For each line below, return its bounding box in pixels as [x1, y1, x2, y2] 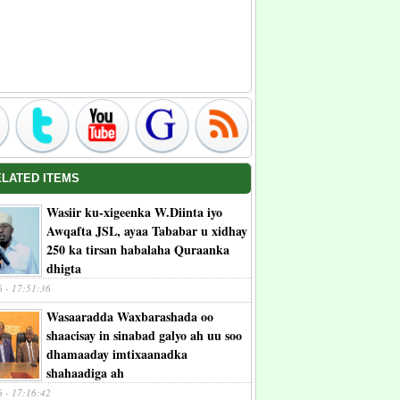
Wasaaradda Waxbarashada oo [46, 307, 213, 326]
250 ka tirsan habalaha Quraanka [46, 240, 229, 259]
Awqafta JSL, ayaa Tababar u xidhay [46, 221, 247, 240]
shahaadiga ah [46, 363, 124, 382]
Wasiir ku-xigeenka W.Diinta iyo [46, 203, 222, 221]
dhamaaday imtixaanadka [46, 345, 187, 363]
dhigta [46, 259, 81, 278]
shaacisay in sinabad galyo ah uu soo [46, 326, 242, 345]
